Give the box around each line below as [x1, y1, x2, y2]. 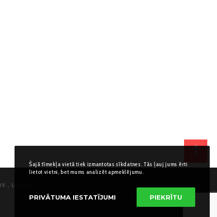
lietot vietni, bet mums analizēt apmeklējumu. [29, 168, 144, 175]
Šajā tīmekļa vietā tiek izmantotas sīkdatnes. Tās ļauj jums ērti [29, 160, 188, 168]
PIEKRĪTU [150, 193, 182, 201]
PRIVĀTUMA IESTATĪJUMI [29, 193, 116, 201]
